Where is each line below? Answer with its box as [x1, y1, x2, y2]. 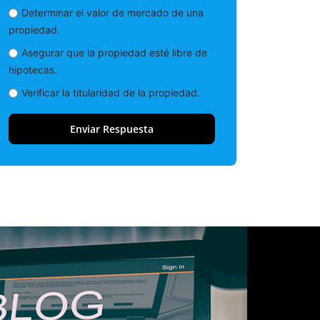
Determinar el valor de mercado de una [21, 6, 204, 19]
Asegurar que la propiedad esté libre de [21, 46, 207, 59]
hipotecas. [9, 63, 57, 76]
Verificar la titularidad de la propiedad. [21, 86, 200, 99]
